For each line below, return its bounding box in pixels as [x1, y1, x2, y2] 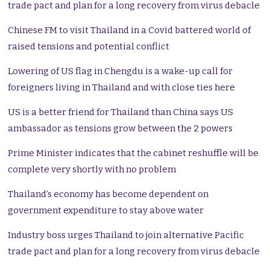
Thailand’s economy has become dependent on [8, 189, 209, 200]
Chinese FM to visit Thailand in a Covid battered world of [8, 25, 251, 36]
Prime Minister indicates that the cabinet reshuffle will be [8, 148, 259, 159]
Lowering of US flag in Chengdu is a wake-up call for [8, 66, 233, 77]
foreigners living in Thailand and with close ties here [8, 82, 236, 93]
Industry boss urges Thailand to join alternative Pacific [8, 230, 245, 241]
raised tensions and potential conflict [8, 41, 170, 52]
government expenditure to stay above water [8, 205, 204, 216]
